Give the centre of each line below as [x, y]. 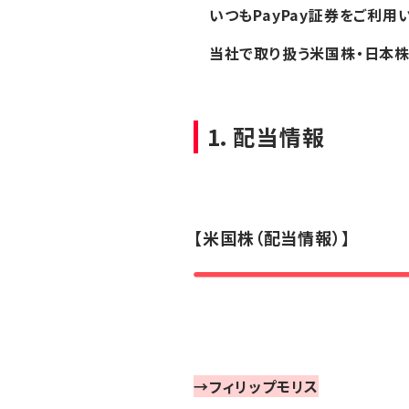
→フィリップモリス [257, 387]
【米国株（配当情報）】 [272, 237]
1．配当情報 [267, 136]
